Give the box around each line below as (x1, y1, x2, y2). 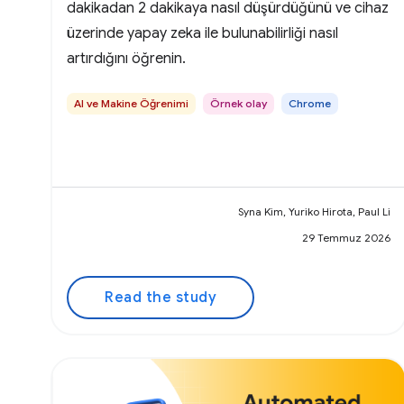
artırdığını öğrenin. (67, 49, 186, 68)
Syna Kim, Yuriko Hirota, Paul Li (237, 204, 390, 218)
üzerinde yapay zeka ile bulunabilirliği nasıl (67, 23, 338, 42)
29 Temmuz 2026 (301, 230, 390, 244)
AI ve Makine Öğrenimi (74, 96, 188, 110)
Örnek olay (210, 96, 267, 110)
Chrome (289, 96, 331, 110)
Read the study (105, 288, 216, 307)
